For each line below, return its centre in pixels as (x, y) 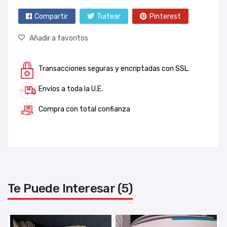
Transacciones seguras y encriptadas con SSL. (114, 69)
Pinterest (165, 16)
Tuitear (109, 16)
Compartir (51, 16)
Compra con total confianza (84, 109)
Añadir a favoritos (59, 38)
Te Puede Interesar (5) (70, 188)
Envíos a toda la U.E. (71, 89)
